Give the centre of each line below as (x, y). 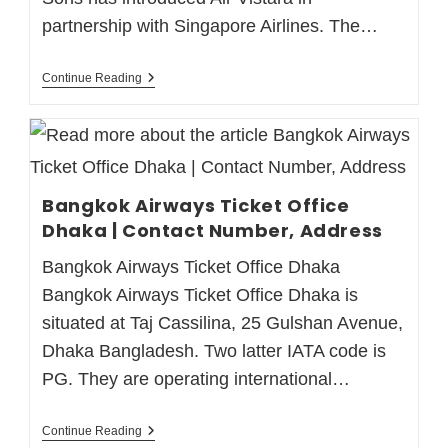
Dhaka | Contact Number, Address (212, 230)
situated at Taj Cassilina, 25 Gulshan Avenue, (223, 322)
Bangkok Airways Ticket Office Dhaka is (200, 294)
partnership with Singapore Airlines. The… (210, 25)
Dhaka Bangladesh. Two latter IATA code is (214, 350)
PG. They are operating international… (196, 378)
